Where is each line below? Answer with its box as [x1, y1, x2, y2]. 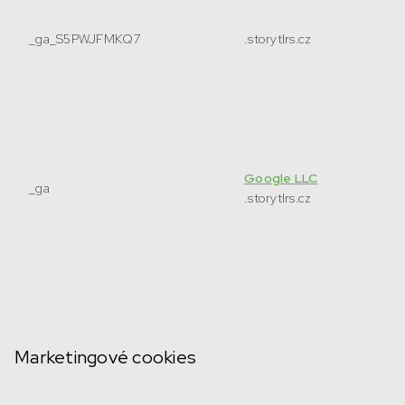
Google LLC [244, 170, 318, 186]
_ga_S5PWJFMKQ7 [29, 31, 141, 47]
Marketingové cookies [14, 345, 196, 369]
